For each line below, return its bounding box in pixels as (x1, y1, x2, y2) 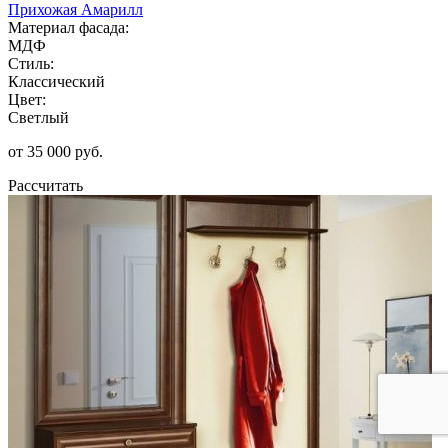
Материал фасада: (8, 18, 129, 36)
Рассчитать (8, 176, 83, 194)
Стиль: (8, 54, 54, 72)
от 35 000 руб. (8, 142, 103, 160)
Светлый (8, 108, 69, 126)
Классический (8, 72, 105, 90)
